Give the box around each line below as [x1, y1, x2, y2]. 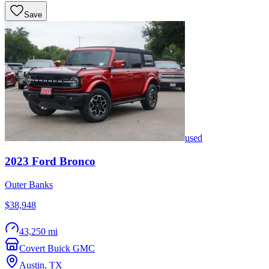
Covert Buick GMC [19, 243, 95, 253]
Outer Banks [5, 179, 53, 190]
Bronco [59, 154, 95, 168]
